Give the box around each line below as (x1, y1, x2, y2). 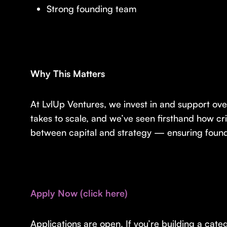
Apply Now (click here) (30, 187, 128, 199)
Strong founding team (47, 3, 139, 14)
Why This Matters (30, 68, 105, 79)
